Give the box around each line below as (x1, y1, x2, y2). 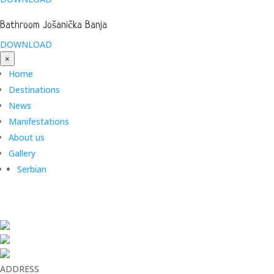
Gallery (9, 147, 35, 159)
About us (9, 131, 45, 143)
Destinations (9, 84, 60, 95)
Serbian (17, 163, 46, 175)
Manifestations (9, 116, 69, 127)
